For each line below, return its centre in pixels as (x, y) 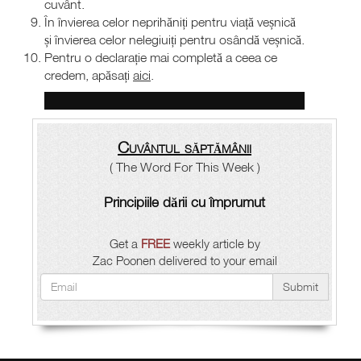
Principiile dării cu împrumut (185, 201)
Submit (301, 286)
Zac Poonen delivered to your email (185, 260)
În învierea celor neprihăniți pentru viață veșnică (170, 21)
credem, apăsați (89, 75)
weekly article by (215, 243)
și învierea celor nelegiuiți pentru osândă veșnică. (174, 39)
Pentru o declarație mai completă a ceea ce (161, 57)
